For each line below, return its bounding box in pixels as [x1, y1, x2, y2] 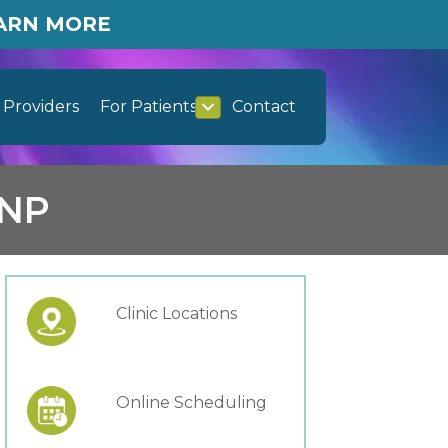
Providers [3, 97, 79, 116]
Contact [232, 97, 296, 116]
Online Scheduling [115, 393, 267, 413]
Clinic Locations [115, 304, 237, 324]
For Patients [100, 97, 197, 116]
